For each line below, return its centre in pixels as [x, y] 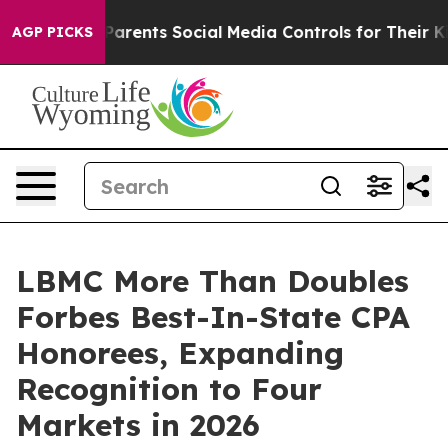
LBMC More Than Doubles [212, 281]
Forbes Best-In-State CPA [213, 317]
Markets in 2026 [138, 425]
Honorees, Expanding [180, 353]
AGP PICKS [52, 32]
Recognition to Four [169, 389]
